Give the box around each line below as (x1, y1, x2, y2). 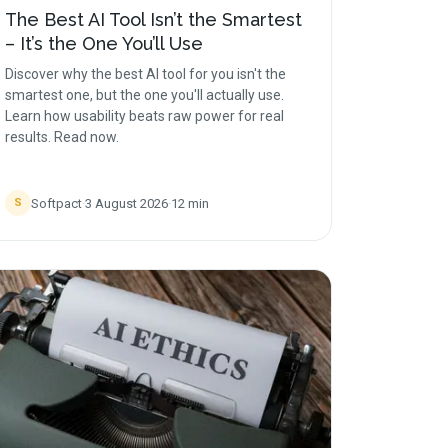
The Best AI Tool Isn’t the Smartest (5, 9, 302, 30)
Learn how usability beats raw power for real (5, 108, 284, 124)
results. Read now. (5, 129, 119, 145)
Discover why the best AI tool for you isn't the (5, 66, 286, 82)
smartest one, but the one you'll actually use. (5, 87, 284, 103)
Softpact (31, 195, 82, 211)
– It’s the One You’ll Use (5, 33, 203, 54)
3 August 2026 (85, 195, 168, 211)
